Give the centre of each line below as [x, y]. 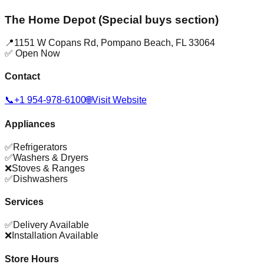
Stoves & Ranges [48, 168]
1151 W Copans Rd [55, 42]
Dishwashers [40, 179]
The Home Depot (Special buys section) [112, 20]
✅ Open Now [32, 53]
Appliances [30, 124]
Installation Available [55, 236]
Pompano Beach [136, 42]
